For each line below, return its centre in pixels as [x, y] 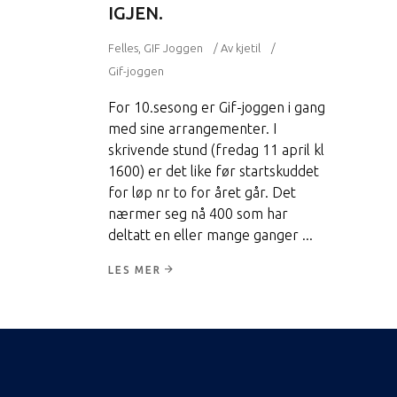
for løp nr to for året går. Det [202, 192]
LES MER [135, 269]
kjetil [248, 47]
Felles [123, 47]
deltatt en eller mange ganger [205, 234]
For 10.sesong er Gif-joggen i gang [217, 107]
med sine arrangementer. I [192, 128]
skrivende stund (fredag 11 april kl [216, 149]
